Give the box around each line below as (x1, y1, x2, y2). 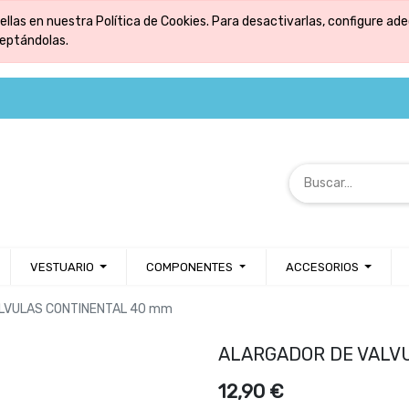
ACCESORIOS (285, 259, 359, 274)
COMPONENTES (146, 259, 234, 274)
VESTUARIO (29, 259, 94, 274)
